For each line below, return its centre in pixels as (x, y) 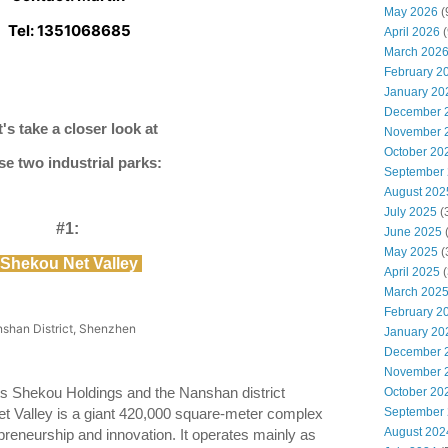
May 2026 (411, 11)
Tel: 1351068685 (69, 30)
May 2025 (411, 251)
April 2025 (412, 271)
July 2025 (410, 211)
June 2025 (413, 231)
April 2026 (412, 31)
